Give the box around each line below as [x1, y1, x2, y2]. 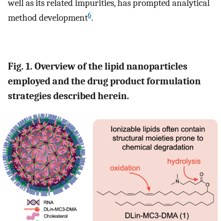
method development [8, 12, 88, 24]
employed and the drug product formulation [8, 75, 201, 87]
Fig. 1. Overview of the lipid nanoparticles [8, 60, 187, 72]
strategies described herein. [8, 90, 129, 102]
